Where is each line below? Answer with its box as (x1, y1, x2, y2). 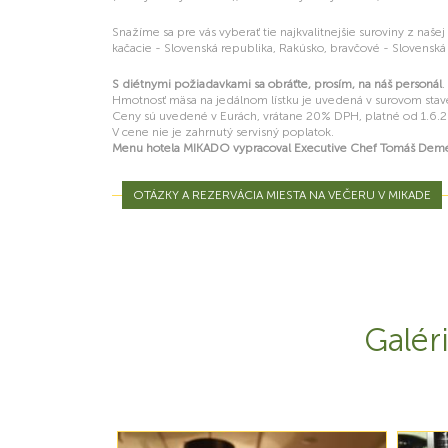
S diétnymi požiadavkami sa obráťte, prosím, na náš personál (112, 77, 442, 91)
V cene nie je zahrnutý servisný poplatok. (112, 125, 334, 139)
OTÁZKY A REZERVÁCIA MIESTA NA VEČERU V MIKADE (133, 188, 431, 202)
